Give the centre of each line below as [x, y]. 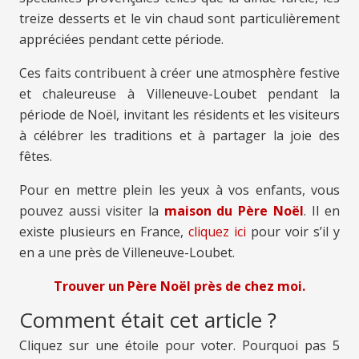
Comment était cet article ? [148, 320]
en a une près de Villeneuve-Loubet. [127, 253]
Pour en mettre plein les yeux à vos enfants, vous [179, 190]
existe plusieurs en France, [104, 232]
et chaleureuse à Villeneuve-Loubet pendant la [179, 94]
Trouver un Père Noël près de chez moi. [179, 286]
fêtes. [36, 157]
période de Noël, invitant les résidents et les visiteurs [179, 115]
